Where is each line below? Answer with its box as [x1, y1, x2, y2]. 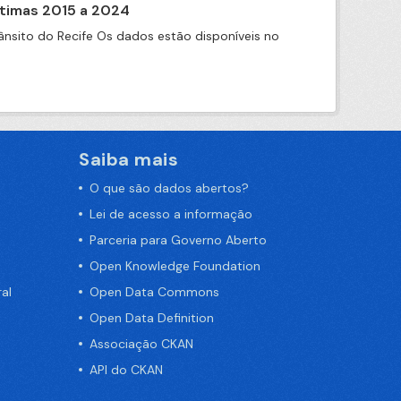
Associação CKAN [90, 336, 193, 352]
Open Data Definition [90, 310, 214, 326]
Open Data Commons [90, 284, 219, 300]
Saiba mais [79, 148, 178, 171]
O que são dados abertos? [90, 180, 249, 196]
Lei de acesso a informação [90, 206, 252, 222]
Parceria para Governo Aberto [90, 232, 267, 248]
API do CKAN [90, 362, 163, 378]
